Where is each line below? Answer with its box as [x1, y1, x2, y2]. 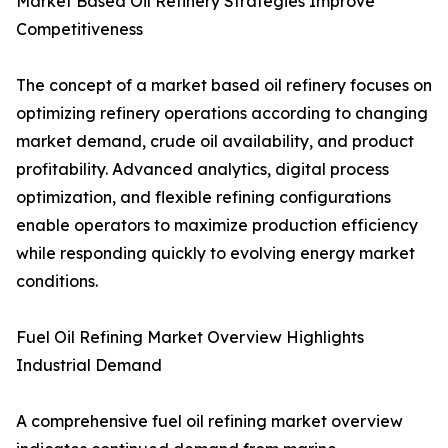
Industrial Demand [16, 355, 162, 376]
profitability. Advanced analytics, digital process [16, 159, 389, 180]
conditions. [16, 271, 98, 292]
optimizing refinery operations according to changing [16, 103, 428, 124]
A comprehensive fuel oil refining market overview [16, 411, 403, 432]
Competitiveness [16, 19, 143, 40]
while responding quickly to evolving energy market [16, 243, 415, 264]
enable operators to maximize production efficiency [16, 215, 418, 236]
